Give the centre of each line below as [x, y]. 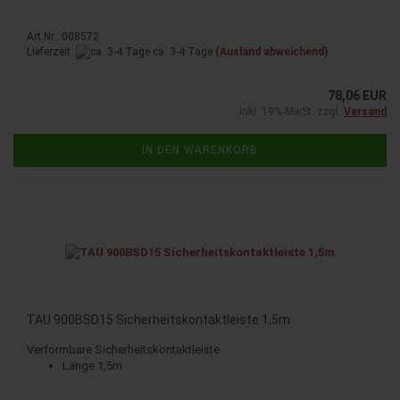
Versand [365, 112]
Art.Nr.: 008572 [63, 36]
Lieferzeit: [51, 51]
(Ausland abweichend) [271, 51]
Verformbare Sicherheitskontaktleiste [123, 350]
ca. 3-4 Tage [181, 51]
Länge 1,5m [92, 366]
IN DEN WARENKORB [200, 150]
